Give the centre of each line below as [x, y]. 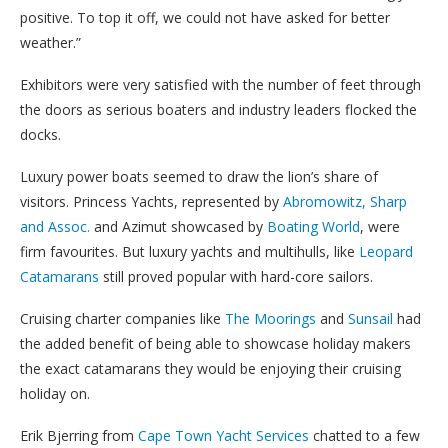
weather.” [50, 42]
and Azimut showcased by [176, 226]
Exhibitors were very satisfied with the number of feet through [220, 84]
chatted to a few [364, 435]
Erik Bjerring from [79, 435]
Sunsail [370, 318]
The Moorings [270, 318]
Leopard [386, 251]
